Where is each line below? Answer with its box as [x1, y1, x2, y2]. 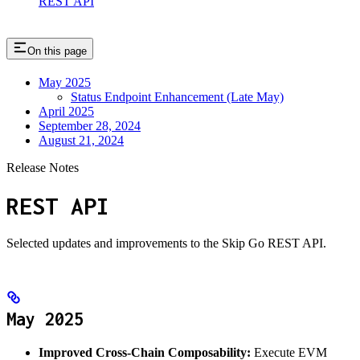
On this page [27, 45, 87, 58]
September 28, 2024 [39, 119, 141, 133]
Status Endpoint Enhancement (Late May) [71, 90, 284, 104]
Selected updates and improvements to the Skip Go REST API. [6, 235, 326, 250]
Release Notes [6, 161, 79, 175]
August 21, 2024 [39, 133, 124, 148]
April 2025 [39, 104, 94, 119]
